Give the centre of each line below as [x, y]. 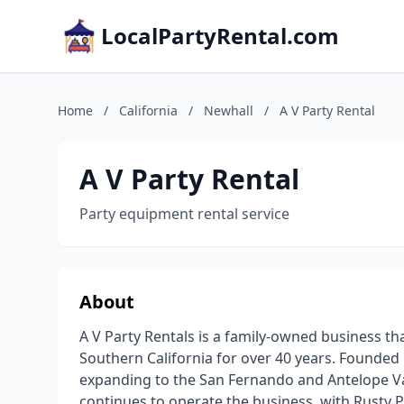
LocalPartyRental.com [220, 36]
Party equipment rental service [184, 214]
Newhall [229, 110]
